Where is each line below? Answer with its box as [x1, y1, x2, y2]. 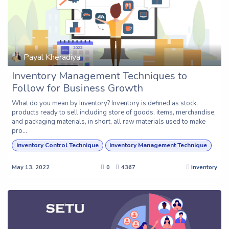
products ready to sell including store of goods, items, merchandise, [12, 108, 216, 118]
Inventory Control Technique [16, 141, 99, 150]
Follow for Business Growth [12, 81, 143, 96]
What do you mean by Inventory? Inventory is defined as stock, [12, 99, 198, 108]
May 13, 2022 [12, 163, 50, 171]
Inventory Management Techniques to [12, 69, 187, 83]
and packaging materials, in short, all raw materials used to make [12, 117, 205, 127]
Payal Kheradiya [24, 51, 81, 63]
